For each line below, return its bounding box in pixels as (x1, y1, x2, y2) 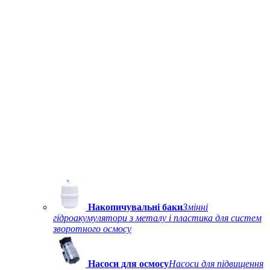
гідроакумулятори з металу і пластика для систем (53, 213, 262, 223)
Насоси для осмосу (88, 259, 169, 269)
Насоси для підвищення (169, 259, 263, 269)
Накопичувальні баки (88, 202, 183, 212)
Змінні (183, 202, 208, 212)
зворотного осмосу (53, 224, 131, 234)
